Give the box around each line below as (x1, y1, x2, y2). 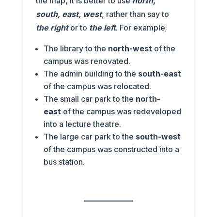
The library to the (43, 43, 108, 53)
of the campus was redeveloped (61, 106, 181, 116)
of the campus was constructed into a (43, 144, 179, 154)
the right (35, 22, 70, 32)
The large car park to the (43, 131, 136, 141)
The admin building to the (43, 68, 138, 78)
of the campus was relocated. (43, 81, 153, 91)
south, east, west (35, 9, 102, 19)
